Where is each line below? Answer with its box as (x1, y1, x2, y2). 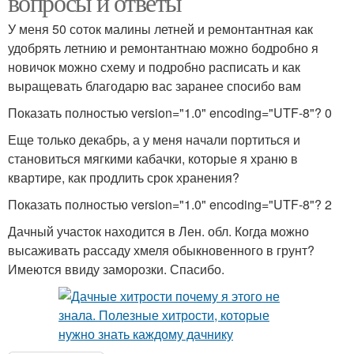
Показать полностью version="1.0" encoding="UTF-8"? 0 (8, 104, 332, 122)
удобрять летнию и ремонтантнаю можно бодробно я (8, 39, 318, 57)
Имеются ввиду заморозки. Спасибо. (8, 260, 224, 278)
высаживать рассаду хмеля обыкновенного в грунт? (8, 241, 314, 259)
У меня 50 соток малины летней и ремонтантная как (8, 20, 313, 38)
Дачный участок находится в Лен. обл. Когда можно (8, 222, 309, 240)
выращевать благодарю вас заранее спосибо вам (8, 77, 301, 95)
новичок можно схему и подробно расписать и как (8, 58, 300, 76)
